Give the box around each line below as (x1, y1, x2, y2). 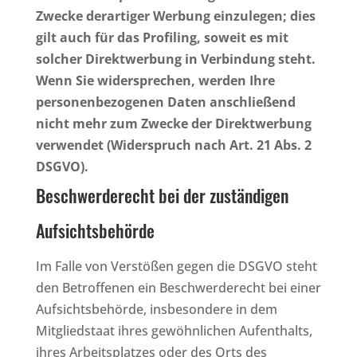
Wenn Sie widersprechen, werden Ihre (35, 71, 275, 89)
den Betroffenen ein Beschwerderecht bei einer (35, 278, 321, 296)
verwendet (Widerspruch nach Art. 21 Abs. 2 (35, 135, 312, 154)
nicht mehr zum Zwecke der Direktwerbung (35, 114, 312, 132)
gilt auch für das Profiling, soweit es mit (35, 28, 288, 46)
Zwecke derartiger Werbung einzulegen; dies (35, 6, 316, 25)
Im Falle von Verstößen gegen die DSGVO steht (35, 257, 317, 275)
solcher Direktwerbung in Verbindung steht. (35, 49, 316, 68)
